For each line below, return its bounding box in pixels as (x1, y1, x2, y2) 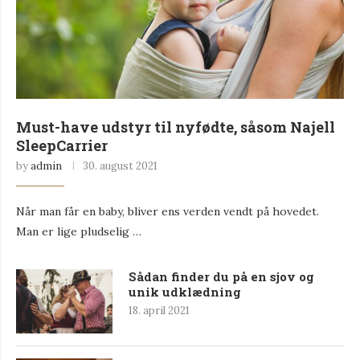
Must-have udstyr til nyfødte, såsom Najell (16, 117, 335, 137)
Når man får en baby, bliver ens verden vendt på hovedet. (16, 203, 319, 219)
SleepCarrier (16, 135, 108, 155)
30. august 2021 (83, 158, 157, 173)
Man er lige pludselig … (16, 223, 141, 239)
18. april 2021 (129, 303, 190, 317)
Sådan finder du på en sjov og (129, 268, 314, 284)
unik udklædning (129, 283, 241, 300)
